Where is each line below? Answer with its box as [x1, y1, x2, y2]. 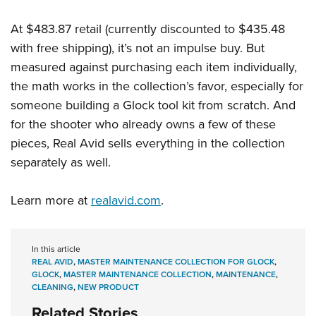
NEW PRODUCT [78, 281, 139, 293]
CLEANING [32, 281, 73, 293]
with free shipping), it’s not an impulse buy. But [11, 39, 265, 57]
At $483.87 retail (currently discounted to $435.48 [11, 20, 285, 38]
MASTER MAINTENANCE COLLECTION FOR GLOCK [78, 255, 274, 268]
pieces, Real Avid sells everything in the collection [11, 134, 285, 152]
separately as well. [11, 153, 111, 171]
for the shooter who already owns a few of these [11, 115, 276, 133]
